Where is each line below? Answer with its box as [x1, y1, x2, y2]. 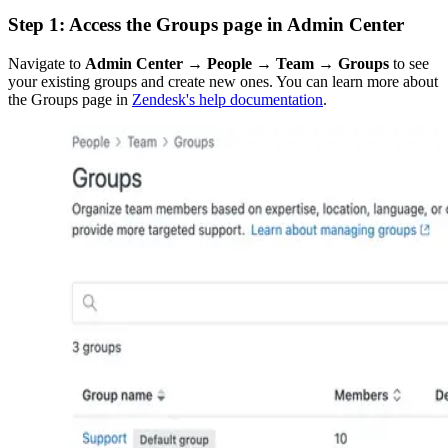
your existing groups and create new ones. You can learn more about [8, 72, 438, 90]
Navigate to [8, 54, 85, 72]
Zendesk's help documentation [132, 90, 323, 108]
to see [389, 54, 429, 72]
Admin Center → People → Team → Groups [85, 54, 389, 72]
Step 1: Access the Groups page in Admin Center [8, 13, 404, 35]
